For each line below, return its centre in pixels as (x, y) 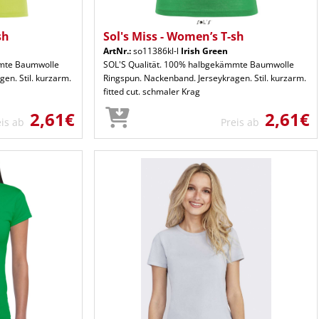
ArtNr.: (117, 51)
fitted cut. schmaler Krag (152, 91)
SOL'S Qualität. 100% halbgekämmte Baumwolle (199, 64)
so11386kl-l (156, 51)
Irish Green (204, 51)
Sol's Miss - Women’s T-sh (174, 36)
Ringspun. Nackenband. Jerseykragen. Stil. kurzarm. (205, 78)
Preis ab (243, 122)
